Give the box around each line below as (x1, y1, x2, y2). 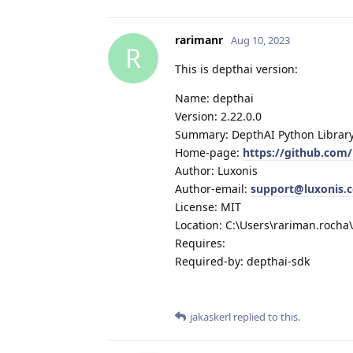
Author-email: (175, 180, 251, 196)
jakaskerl (190, 309, 231, 324)
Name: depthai (175, 90, 254, 106)
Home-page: (175, 144, 243, 160)
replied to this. (231, 309, 300, 324)
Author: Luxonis (175, 162, 258, 178)
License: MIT (175, 199, 241, 214)
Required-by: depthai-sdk (175, 253, 310, 269)
